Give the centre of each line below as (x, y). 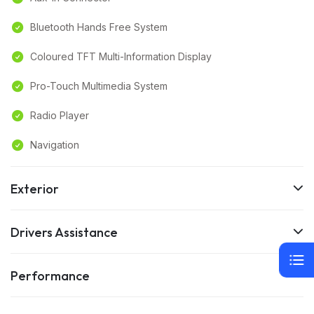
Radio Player (60, 116)
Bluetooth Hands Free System (99, 27)
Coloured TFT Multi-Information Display (121, 57)
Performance (50, 276)
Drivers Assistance (64, 233)
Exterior (35, 189)
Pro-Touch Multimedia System (99, 86)
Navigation (55, 145)
